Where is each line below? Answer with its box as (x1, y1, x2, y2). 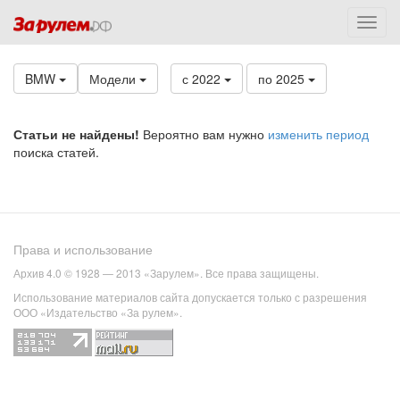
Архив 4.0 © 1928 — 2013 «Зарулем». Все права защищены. (13, 265, 319, 281)
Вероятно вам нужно (139, 125, 268, 143)
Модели (89, 70, 139, 87)
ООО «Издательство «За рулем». (13, 304, 182, 321)
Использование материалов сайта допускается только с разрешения (13, 289, 367, 305)
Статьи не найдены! (13, 125, 139, 143)
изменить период (268, 125, 369, 143)
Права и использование (13, 240, 153, 259)
